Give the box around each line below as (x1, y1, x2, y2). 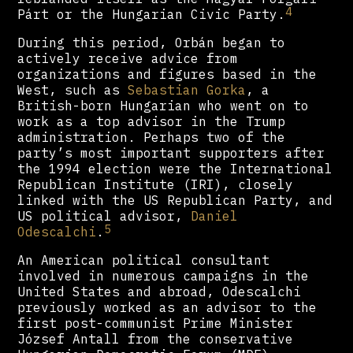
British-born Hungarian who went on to (17, 97, 310, 113)
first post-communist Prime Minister (17, 314, 294, 331)
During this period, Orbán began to (17, 34, 286, 50)
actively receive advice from (17, 50, 239, 66)
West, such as (17, 81, 128, 98)
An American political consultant (17, 251, 270, 268)
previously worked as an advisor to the (17, 299, 318, 315)
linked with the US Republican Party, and (17, 191, 333, 208)
